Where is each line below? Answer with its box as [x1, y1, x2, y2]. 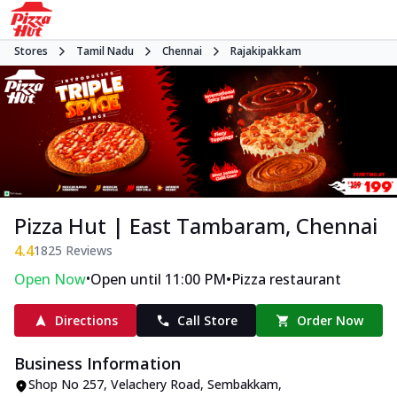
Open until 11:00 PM [90, 269, 226, 290]
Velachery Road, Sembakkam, [111, 376, 282, 393]
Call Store [176, 312, 237, 330]
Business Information [14, 353, 181, 375]
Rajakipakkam [230, 43, 301, 58]
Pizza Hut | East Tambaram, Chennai [14, 211, 378, 241]
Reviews [62, 242, 113, 260]
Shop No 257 [28, 376, 104, 393]
